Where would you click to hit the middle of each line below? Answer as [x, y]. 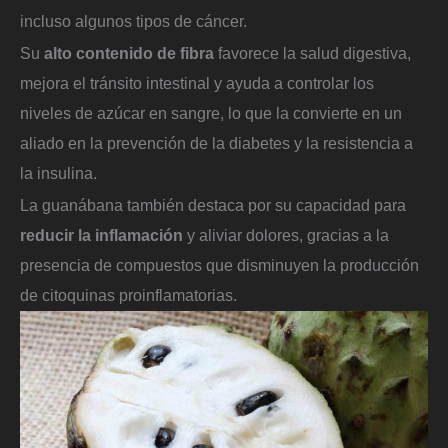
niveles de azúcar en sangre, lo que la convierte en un [211, 112]
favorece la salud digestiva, [312, 52]
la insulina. [58, 172]
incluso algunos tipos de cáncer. [133, 21]
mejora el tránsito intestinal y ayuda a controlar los [197, 82]
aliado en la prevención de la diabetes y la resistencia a [216, 142]
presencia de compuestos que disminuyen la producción [219, 264]
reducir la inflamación [101, 234]
